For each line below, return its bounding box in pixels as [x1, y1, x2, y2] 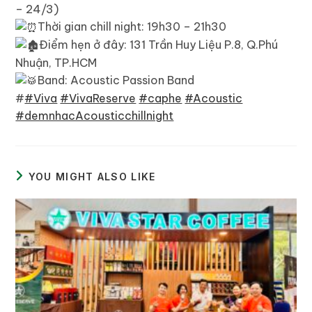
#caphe [139, 91, 182, 106]
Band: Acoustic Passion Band [38, 73, 195, 88]
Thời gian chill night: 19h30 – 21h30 [38, 19, 227, 33]
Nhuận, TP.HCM [15, 56, 97, 70]
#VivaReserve [60, 91, 136, 106]
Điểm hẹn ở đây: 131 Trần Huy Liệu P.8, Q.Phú [39, 37, 279, 52]
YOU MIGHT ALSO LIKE [28, 171, 156, 183]
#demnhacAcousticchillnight [15, 109, 174, 123]
